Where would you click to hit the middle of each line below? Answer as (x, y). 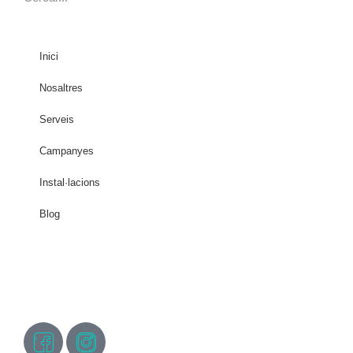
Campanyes (67, 150)
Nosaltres (61, 87)
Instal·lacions (70, 182)
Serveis (57, 119)
